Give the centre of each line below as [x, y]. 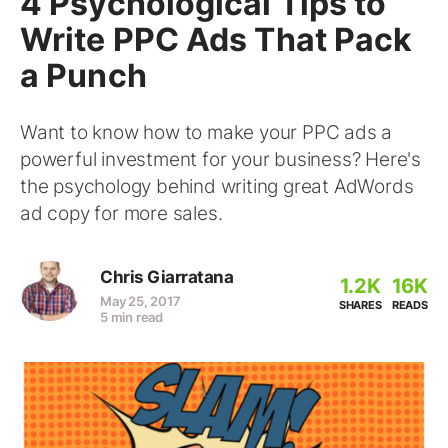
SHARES [360, 305]
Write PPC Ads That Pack [216, 39]
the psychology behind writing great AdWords [217, 186]
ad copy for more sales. [121, 213]
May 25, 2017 [140, 301]
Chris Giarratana [166, 277]
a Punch [83, 75]
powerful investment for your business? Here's [220, 159]
